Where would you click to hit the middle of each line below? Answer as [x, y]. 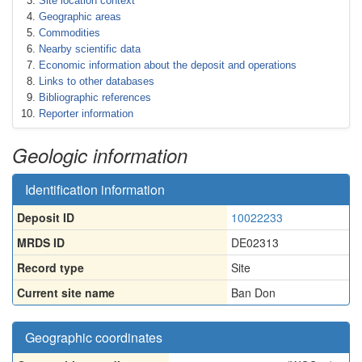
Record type [51, 267]
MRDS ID [41, 242]
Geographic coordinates [94, 337]
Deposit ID [46, 217]
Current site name [66, 293]
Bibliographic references [95, 97]
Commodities [69, 33]
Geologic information [100, 155]
